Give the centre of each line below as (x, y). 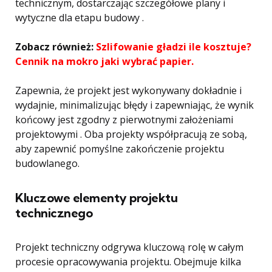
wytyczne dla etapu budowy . (80, 18)
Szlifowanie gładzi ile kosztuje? (174, 47)
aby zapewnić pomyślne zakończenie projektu (120, 149)
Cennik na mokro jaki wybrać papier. (104, 61)
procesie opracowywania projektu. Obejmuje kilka (128, 262)
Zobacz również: (56, 47)
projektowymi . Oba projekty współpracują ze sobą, (131, 134)
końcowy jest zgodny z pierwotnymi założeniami (124, 120)
